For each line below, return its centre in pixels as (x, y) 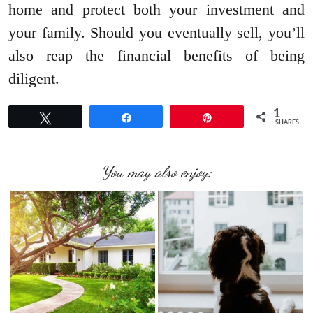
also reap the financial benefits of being (156, 56)
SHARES (287, 123)
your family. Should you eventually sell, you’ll (156, 33)
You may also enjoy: (156, 172)
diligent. (34, 79)
